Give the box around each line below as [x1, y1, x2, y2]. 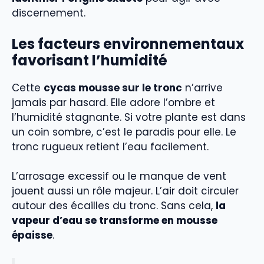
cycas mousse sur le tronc [44, 80, 182, 95]
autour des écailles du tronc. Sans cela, [12, 199, 216, 213]
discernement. [12, 6, 85, 21]
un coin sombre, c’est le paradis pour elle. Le [12, 124, 236, 139]
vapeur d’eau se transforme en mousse [12, 213, 217, 228]
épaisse [12, 228, 52, 243]
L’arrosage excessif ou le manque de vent [12, 169, 226, 184]
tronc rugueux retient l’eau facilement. [12, 139, 209, 154]
